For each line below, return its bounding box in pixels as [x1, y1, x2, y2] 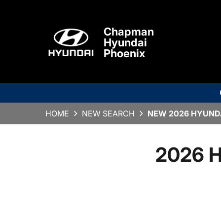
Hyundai [104, 36, 147, 49]
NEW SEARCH [82, 109, 135, 119]
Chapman [104, 25, 154, 38]
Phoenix [104, 47, 145, 60]
